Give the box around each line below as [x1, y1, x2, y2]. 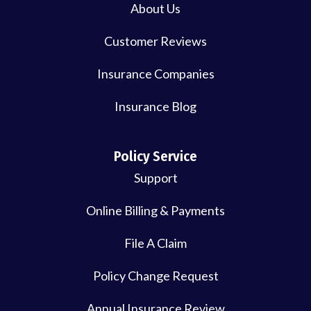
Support [133, 169, 178, 185]
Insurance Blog [115, 98, 196, 114]
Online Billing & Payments [86, 202, 225, 218]
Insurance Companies [96, 65, 215, 81]
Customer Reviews [104, 33, 207, 49]
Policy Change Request [92, 267, 219, 283]
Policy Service [114, 147, 197, 165]
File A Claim [124, 235, 187, 251]
